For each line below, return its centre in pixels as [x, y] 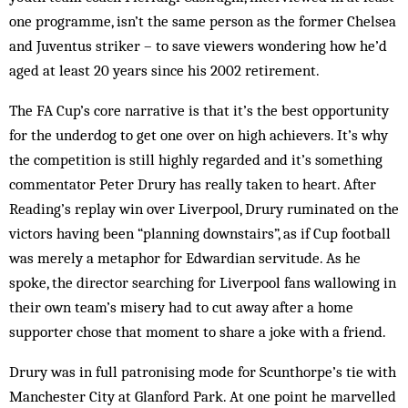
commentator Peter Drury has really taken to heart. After [193, 184]
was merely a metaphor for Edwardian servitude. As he [185, 258]
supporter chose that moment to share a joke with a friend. [198, 331]
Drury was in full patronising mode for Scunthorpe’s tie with [203, 372]
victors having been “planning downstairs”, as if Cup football [200, 233]
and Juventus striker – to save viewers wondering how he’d [198, 46]
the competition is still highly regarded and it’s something [196, 159]
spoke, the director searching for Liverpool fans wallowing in [203, 282]
